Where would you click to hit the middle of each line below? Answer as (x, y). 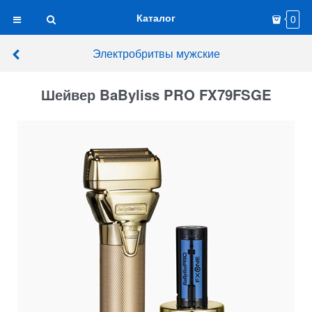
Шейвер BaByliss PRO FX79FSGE (156, 95)
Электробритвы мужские (156, 53)
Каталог (156, 17)
